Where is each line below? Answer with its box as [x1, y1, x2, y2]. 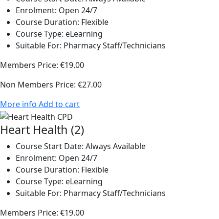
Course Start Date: [16, 140, 84, 152]
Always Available [84, 140, 146, 152]
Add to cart [39, 99, 80, 110]
